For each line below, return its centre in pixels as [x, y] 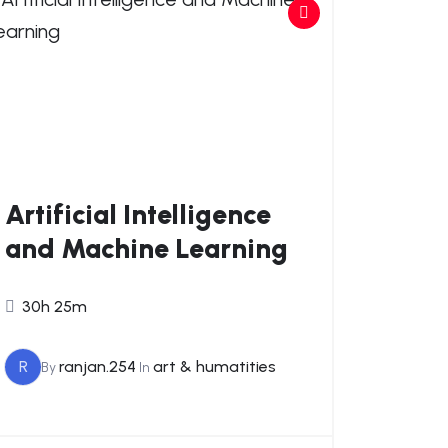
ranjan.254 [98, 367]
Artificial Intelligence [138, 214]
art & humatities [215, 367]
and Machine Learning [147, 248]
